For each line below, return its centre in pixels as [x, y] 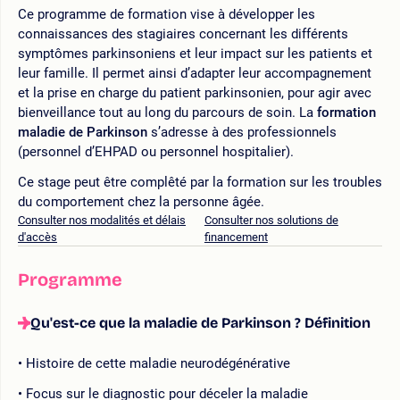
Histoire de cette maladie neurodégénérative [158, 363]
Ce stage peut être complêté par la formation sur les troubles [200, 182]
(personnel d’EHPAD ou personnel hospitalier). [156, 151]
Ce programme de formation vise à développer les [167, 14]
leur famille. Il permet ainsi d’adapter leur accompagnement [195, 73]
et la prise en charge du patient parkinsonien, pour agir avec [195, 92]
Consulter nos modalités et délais [102, 220]
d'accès [37, 237]
